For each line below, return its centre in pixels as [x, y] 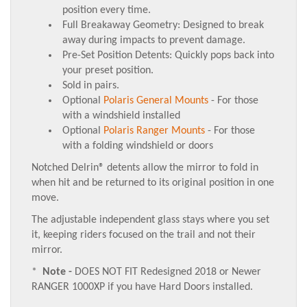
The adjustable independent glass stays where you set [150, 220]
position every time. [107, 10]
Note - [57, 272]
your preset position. [108, 71]
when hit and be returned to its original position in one [153, 183]
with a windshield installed [121, 116]
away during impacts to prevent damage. [154, 40]
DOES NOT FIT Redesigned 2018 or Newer [168, 272]
